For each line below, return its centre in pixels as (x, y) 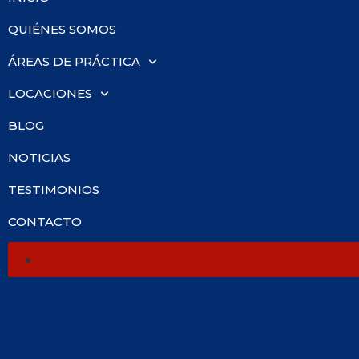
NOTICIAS (39, 157)
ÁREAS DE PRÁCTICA (74, 61)
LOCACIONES (50, 93)
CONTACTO (45, 222)
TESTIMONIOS (54, 190)
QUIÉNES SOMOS (62, 29)
